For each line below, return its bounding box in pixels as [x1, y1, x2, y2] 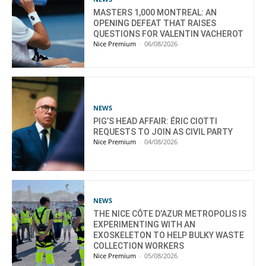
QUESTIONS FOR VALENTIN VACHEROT [93, 28, 244, 39]
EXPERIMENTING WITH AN [93, 219, 196, 229]
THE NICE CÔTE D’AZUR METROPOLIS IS [93, 208, 247, 218]
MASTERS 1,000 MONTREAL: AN [93, 7, 217, 17]
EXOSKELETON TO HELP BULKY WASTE [93, 230, 245, 240]
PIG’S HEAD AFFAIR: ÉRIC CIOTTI [93, 116, 218, 126]
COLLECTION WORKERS [93, 240, 185, 251]
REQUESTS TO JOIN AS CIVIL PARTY [93, 126, 233, 137]
